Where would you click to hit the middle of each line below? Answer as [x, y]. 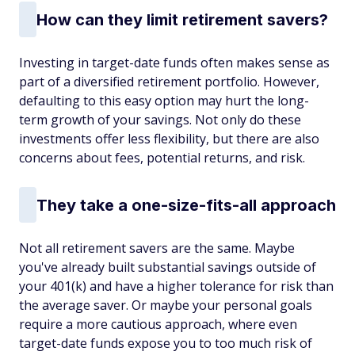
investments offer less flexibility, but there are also [169, 139]
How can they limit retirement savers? [182, 19]
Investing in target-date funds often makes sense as [174, 63]
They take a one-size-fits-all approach [186, 205]
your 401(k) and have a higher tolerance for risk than [176, 286]
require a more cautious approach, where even [158, 324]
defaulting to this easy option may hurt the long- [164, 101]
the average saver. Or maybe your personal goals [166, 305]
